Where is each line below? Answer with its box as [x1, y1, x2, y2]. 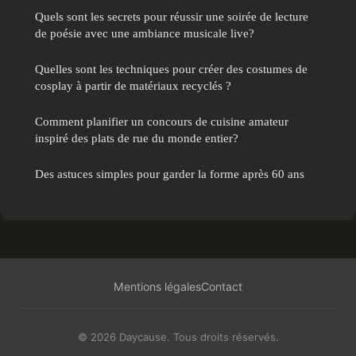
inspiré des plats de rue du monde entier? [35, 130, 238, 145]
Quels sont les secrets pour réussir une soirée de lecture [35, 9, 308, 23]
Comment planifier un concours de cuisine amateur [35, 114, 288, 128]
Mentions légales [114, 279, 201, 293]
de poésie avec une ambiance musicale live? [35, 25, 254, 40]
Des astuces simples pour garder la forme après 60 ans [35, 166, 304, 180]
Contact [201, 279, 242, 293]
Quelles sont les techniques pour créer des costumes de [35, 61, 308, 75]
